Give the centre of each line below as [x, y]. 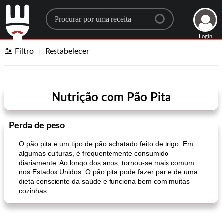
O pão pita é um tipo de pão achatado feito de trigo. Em [106, 144]
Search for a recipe [94, 15]
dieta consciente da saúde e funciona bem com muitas [104, 181]
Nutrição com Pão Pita [111, 98]
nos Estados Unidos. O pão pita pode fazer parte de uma [108, 172]
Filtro [25, 51]
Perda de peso [37, 126]
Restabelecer [67, 51]
